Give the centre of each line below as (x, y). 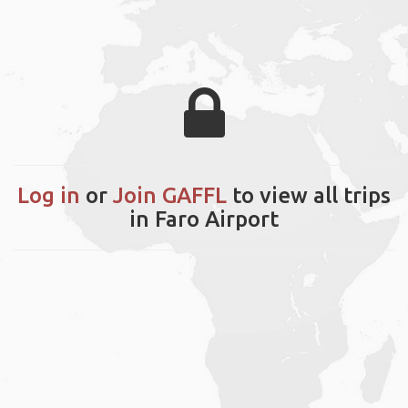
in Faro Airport (204, 219)
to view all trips (309, 195)
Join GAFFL (170, 195)
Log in (49, 195)
